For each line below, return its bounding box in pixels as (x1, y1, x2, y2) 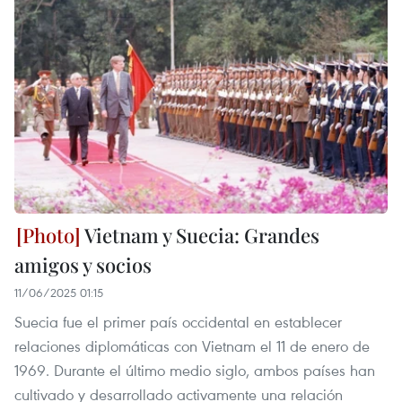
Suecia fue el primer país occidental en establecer (14, 311, 342, 333)
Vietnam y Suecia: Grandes (81, 222, 319, 249)
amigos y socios (14, 251, 152, 279)
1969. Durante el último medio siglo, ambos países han (14, 360, 375, 381)
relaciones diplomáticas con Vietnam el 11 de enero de (14, 336, 370, 357)
